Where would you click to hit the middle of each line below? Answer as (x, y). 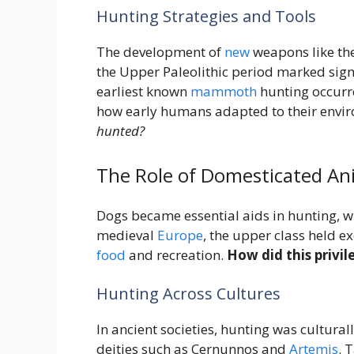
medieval (127, 235)
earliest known (143, 92)
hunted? (121, 131)
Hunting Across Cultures (188, 294)
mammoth (224, 92)
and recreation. (176, 254)
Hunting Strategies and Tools (206, 17)
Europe (180, 235)
